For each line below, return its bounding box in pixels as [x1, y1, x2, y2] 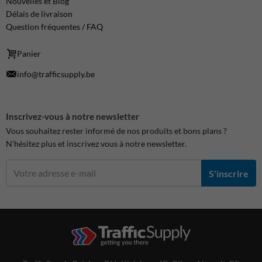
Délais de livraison [6, 9, 73, 19]
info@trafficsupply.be [17, 68, 95, 79]
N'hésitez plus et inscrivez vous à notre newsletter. [6, 139, 187, 149]
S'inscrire [209, 167, 249, 179]
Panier [17, 49, 42, 59]
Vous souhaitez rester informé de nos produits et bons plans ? [6, 126, 227, 136]
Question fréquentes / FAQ [6, 22, 103, 32]
